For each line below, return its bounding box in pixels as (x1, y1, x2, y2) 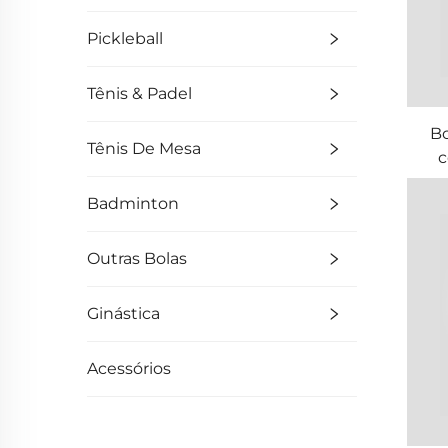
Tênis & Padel (87, 84, 192, 103)
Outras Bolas (87, 249, 187, 268)
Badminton (87, 194, 179, 213)
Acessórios (87, 359, 171, 378)
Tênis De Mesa (87, 139, 201, 158)
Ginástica (87, 304, 160, 323)
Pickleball (87, 29, 163, 48)
